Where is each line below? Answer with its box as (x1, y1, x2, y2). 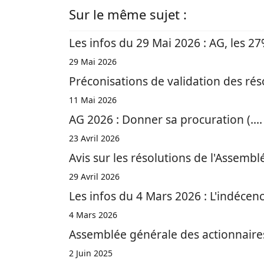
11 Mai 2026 (69, 94, 117, 105)
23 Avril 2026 (69, 133, 120, 144)
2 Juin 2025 (69, 247, 113, 259)
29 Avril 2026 (69, 171, 120, 182)
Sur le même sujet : (69, 5, 187, 23)
